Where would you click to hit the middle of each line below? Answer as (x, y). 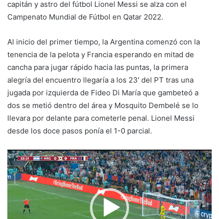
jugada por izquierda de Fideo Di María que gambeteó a (103, 92)
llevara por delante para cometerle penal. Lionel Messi (101, 118)
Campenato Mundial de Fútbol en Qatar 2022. (85, 17)
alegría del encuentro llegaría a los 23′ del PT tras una (100, 80)
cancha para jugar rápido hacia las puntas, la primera (98, 67)
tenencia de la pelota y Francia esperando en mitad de (101, 54)
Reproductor (29, 155)
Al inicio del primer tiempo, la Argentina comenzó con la (104, 42)
